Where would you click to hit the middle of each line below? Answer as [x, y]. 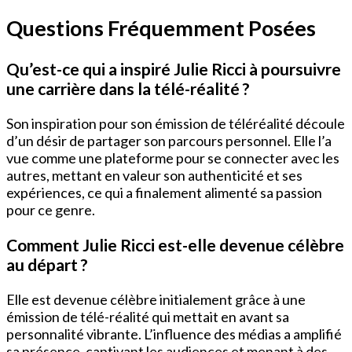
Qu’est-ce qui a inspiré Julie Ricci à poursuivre [174, 68]
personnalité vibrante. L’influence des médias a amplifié [174, 334]
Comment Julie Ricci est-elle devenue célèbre [175, 244]
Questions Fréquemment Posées [161, 28]
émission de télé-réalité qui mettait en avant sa [148, 316]
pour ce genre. [51, 209]
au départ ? [47, 264]
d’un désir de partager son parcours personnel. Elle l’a [169, 140]
